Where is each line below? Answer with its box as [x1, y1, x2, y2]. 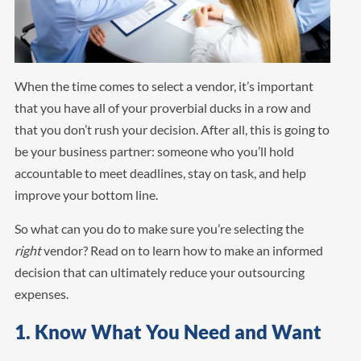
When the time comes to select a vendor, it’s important [14, 77, 313, 93]
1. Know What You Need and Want [14, 319, 322, 343]
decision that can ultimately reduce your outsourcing [14, 263, 305, 280]
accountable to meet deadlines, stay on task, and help [14, 164, 306, 180]
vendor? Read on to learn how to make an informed [40, 242, 323, 258]
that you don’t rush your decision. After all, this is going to [14, 121, 330, 137]
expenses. [14, 285, 68, 301]
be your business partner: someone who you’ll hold [14, 143, 294, 159]
